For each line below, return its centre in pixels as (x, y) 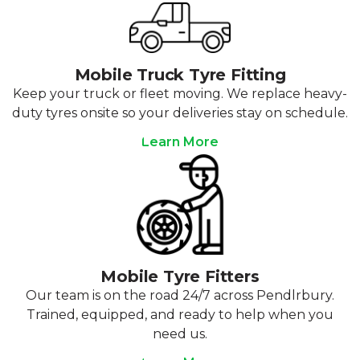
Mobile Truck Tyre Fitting (180, 74)
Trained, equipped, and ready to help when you (180, 314)
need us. (180, 333)
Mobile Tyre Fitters (180, 276)
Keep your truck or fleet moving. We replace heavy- (180, 93)
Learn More (180, 141)
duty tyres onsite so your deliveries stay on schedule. (180, 112)
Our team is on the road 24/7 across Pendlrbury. (180, 295)
